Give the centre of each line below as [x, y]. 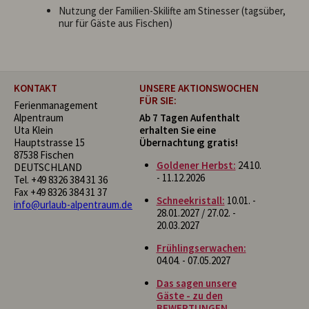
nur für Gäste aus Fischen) [116, 23]
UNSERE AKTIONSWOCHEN [199, 88]
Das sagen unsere [196, 283]
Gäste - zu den [189, 295]
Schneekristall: [190, 200]
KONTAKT [36, 88]
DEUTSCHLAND [48, 167]
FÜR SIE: [158, 100]
